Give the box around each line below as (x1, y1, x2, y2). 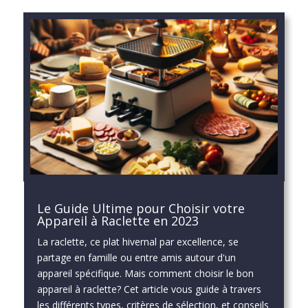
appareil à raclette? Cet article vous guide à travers (36, 282, 261, 296)
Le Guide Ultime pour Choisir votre (36, 199, 245, 217)
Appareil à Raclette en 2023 (36, 212, 199, 229)
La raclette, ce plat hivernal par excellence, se (36, 234, 239, 248)
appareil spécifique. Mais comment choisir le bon (36, 266, 254, 280)
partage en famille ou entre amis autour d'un (36, 250, 236, 264)
